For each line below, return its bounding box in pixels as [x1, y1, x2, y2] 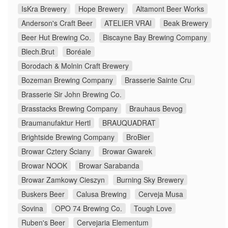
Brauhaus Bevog [129, 103, 183, 114]
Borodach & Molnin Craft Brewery [21, 61, 129, 71]
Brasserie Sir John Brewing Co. [21, 89, 122, 100]
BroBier [126, 132, 150, 142]
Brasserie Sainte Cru [125, 75, 191, 85]
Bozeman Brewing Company [21, 75, 113, 85]
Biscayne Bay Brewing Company [103, 32, 207, 43]
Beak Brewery [163, 18, 208, 28]
